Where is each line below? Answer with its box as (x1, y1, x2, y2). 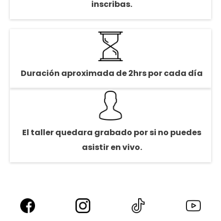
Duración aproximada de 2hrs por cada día (21, 68, 203, 79)
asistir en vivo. (81, 142, 142, 153)
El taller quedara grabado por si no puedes (22, 127, 201, 139)
